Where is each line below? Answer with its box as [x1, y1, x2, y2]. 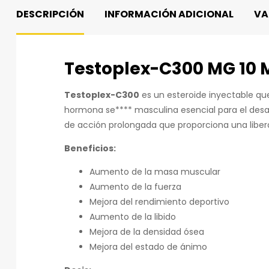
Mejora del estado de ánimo [89, 241, 207, 253]
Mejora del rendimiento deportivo [89, 196, 229, 208]
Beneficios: [64, 142, 116, 155]
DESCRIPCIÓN [16, 7, 84, 21]
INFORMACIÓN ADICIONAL [104, 7, 234, 21]
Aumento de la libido [89, 211, 176, 223]
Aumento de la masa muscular [89, 166, 220, 178]
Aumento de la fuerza [89, 181, 181, 193]
